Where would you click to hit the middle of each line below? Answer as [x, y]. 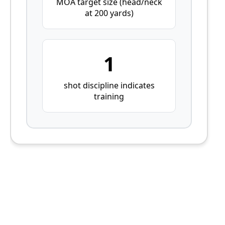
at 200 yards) [109, 13]
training [109, 96]
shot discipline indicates [109, 85]
